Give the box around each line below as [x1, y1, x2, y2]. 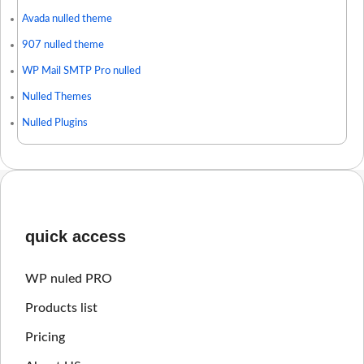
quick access [25, 227, 126, 245]
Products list [25, 301, 97, 314]
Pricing [25, 330, 65, 344]
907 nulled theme [22, 39, 104, 50]
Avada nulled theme [22, 13, 112, 24]
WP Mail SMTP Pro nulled [22, 65, 141, 76]
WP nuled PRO [25, 271, 112, 285]
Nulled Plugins [22, 117, 88, 128]
